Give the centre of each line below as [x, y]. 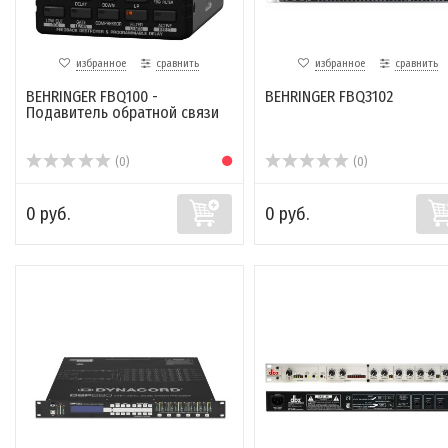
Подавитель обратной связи [122, 113]
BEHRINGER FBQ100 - [92, 97]
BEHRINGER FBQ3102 [328, 97]
